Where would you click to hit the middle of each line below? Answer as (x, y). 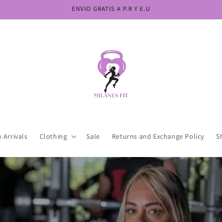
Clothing (53, 136)
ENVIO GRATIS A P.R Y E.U (111, 9)
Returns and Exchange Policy (158, 136)
